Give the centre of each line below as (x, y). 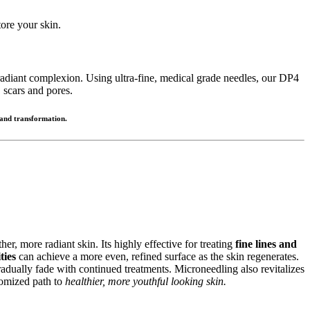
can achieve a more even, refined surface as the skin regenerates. (157, 257)
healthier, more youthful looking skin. (146, 282)
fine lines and (266, 244)
